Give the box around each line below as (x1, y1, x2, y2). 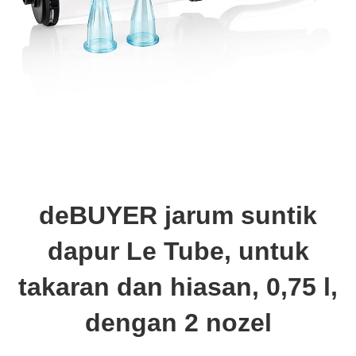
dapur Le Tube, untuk (47, 237, 309, 265)
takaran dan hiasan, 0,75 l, (18, 273, 338, 301)
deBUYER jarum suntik (39, 201, 317, 230)
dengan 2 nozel (84, 308, 272, 337)
